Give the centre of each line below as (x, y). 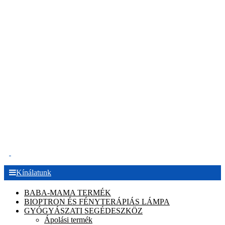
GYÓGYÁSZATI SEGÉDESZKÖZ (83, 211)
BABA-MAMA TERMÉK (68, 193)
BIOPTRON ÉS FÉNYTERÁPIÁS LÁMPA (97, 202)
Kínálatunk (34, 173)
